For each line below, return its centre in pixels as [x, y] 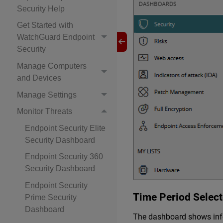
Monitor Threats [45, 111]
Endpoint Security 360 [64, 157]
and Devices [39, 78]
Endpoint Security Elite [65, 128]
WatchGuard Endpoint [56, 37]
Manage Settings [47, 95]
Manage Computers [52, 66]
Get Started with [45, 25]
